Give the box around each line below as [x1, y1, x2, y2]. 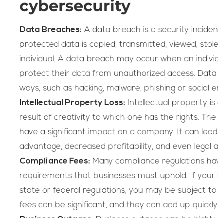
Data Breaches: [19, 25, 82, 34]
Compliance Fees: [19, 157, 90, 165]
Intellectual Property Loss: [19, 98, 125, 107]
